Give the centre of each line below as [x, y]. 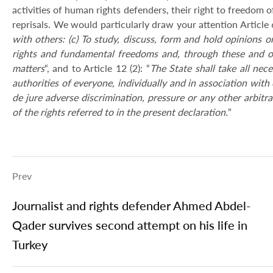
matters [28, 68]
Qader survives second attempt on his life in [130, 225]
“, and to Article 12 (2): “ [97, 68]
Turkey [30, 244]
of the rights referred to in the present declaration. [120, 112]
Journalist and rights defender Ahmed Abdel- [131, 205]
